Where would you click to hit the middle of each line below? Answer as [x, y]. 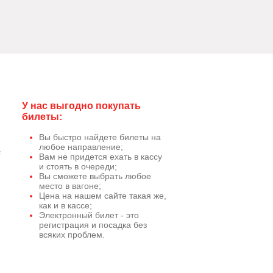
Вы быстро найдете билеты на [100, 137]
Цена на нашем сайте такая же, [103, 196]
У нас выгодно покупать [81, 106]
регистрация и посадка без [93, 225]
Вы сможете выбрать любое [95, 176]
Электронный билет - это [89, 215]
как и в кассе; [66, 205]
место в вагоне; [70, 186]
